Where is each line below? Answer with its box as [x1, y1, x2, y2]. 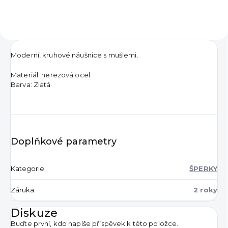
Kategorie [11, 164, 44, 173]
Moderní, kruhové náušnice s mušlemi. [11, 50, 138, 59]
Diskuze [11, 206, 58, 220]
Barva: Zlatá [11, 80, 51, 89]
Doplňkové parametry [11, 135, 117, 147]
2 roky [193, 185, 217, 194]
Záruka [11, 185, 34, 194]
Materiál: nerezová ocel [11, 70, 90, 79]
